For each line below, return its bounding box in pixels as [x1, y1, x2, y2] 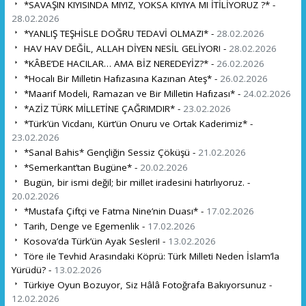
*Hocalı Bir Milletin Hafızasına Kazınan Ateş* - [20, 72, 220, 85]
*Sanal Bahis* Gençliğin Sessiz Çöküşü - [20, 145, 198, 158]
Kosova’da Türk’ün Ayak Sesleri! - [20, 234, 168, 247]
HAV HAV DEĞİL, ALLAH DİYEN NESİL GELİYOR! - [20, 42, 229, 55]
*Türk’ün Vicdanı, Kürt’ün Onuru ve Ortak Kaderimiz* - [20, 117, 253, 130]
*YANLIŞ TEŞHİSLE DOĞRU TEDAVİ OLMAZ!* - [20, 27, 217, 40]
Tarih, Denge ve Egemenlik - [20, 219, 148, 232]
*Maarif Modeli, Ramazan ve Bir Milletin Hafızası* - [20, 87, 243, 100]
